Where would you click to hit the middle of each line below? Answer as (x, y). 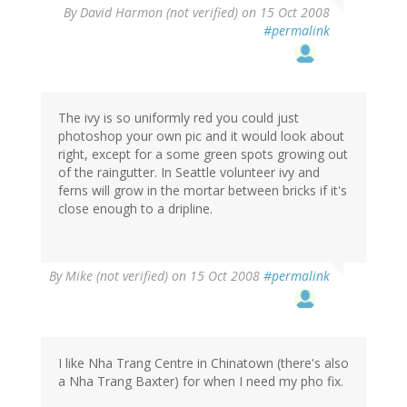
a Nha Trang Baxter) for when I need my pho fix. (201, 382)
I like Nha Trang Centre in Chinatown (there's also (203, 363)
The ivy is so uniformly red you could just (179, 118)
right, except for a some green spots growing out (203, 154)
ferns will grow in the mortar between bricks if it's (203, 191)
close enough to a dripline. (135, 209)
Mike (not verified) (117, 276)
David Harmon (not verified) (159, 13)
